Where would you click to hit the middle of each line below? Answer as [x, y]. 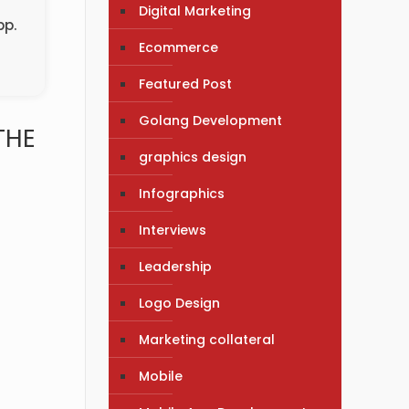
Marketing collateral [207, 339]
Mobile [161, 376]
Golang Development [211, 120]
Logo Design [180, 303]
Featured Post [186, 84]
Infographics [182, 193]
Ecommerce [179, 47]
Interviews [173, 230]
